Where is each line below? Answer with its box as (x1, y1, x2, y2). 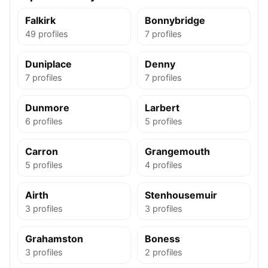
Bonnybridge (145, 14, 205, 26)
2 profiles (145, 247, 182, 257)
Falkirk (25, 14, 56, 26)
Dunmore (25, 102, 69, 114)
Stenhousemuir (145, 189, 217, 201)
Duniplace (25, 58, 72, 70)
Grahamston (25, 233, 83, 245)
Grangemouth (145, 145, 210, 157)
